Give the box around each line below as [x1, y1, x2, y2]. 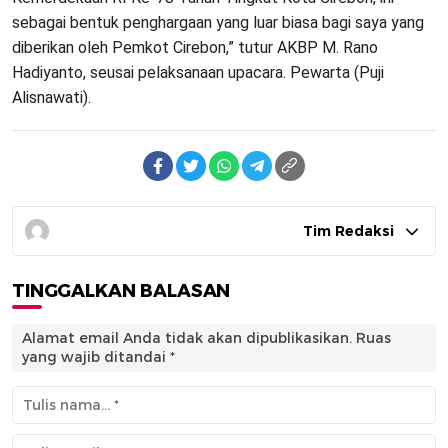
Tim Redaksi [303, 221, 394, 240]
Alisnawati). [12, 87, 91, 107]
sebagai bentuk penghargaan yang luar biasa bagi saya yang [12, 12, 424, 32]
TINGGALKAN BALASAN [12, 279, 231, 302]
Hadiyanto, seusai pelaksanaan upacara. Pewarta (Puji [12, 62, 384, 82]
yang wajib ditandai [22, 347, 170, 366]
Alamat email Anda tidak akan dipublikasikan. [22, 328, 352, 347]
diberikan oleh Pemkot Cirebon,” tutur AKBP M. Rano [12, 37, 378, 57]
